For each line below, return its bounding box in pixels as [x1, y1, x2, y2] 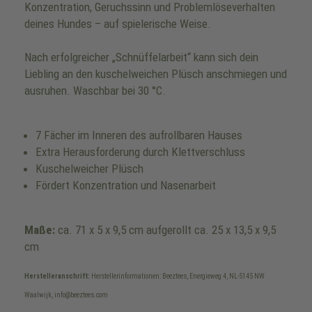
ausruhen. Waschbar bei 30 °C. [24, 84, 166, 97]
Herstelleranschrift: [24, 272, 90, 280]
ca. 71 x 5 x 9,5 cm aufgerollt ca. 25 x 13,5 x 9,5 [55, 223, 276, 237]
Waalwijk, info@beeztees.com [24, 291, 108, 299]
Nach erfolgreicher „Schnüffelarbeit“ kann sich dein [24, 50, 258, 64]
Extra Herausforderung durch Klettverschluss [36, 145, 245, 159]
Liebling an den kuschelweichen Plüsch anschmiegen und [24, 67, 287, 81]
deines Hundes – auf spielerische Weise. [24, 17, 211, 31]
